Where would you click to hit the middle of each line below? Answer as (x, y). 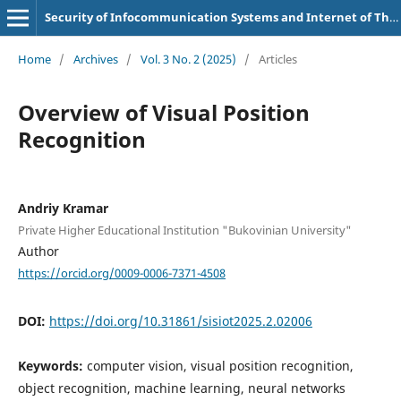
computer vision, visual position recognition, (220, 366)
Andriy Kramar (63, 208)
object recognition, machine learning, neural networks (181, 388)
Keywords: (52, 366)
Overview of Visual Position (163, 112)
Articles (277, 59)
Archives (95, 59)
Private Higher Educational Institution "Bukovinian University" (184, 230)
